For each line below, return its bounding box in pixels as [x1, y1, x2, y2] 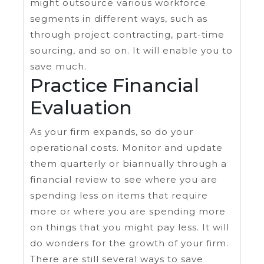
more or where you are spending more [30, 206, 226, 217]
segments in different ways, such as [30, 13, 207, 25]
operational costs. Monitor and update [30, 142, 223, 154]
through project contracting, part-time [30, 29, 225, 41]
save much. [30, 61, 87, 72]
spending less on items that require [30, 190, 208, 202]
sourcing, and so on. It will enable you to [30, 45, 233, 57]
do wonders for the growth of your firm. [30, 237, 229, 249]
